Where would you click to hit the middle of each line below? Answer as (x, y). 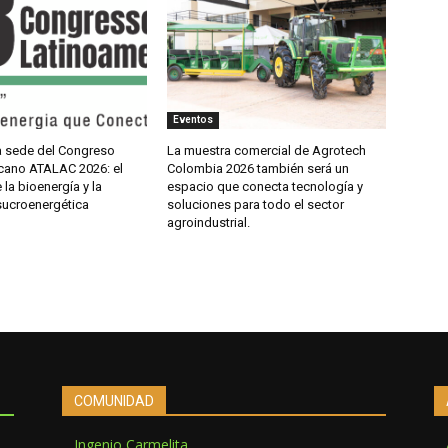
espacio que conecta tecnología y (265, 186)
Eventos (193, 119)
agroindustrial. (209, 222)
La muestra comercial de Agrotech (267, 150)
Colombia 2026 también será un (258, 168)
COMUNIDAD (114, 400)
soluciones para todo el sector (256, 204)
